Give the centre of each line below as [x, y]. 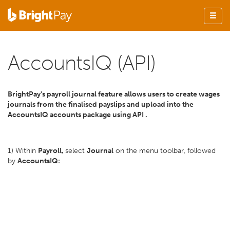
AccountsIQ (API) [82, 63]
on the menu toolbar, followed [165, 151]
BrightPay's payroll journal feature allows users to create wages [114, 94]
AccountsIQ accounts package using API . [78, 115]
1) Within [23, 151]
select [76, 151]
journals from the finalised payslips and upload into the [101, 104]
